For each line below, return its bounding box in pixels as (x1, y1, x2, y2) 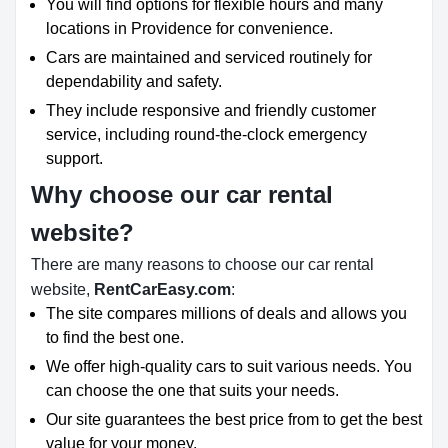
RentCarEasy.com (94, 281, 231, 298)
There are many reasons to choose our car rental (31, 256, 374, 273)
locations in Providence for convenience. (46, 20, 333, 37)
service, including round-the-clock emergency (46, 126, 367, 143)
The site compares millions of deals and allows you (46, 305, 407, 322)
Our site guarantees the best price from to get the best (46, 411, 422, 428)
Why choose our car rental (31, 181, 333, 208)
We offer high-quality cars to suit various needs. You (46, 358, 412, 375)
